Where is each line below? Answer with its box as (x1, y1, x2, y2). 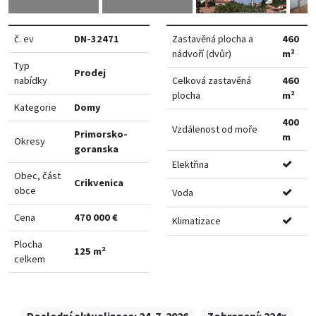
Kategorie (14, 100, 56, 114)
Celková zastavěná (172, 73, 251, 87)
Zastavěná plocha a (172, 32, 253, 45)
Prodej (74, 66, 106, 79)
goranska (74, 142, 119, 155)
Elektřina (172, 157, 209, 171)
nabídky (14, 73, 47, 87)
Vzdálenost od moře (172, 122, 257, 135)
